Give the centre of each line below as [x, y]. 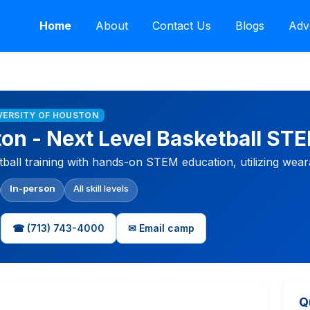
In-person [33, 188]
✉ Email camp [161, 228]
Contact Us [181, 26]
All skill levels [101, 188]
